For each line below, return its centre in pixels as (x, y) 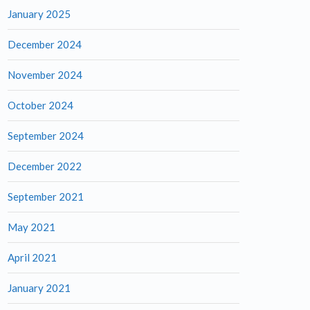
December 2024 (45, 44)
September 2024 (46, 136)
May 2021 (31, 227)
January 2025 (39, 14)
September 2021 (46, 197)
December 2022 (45, 166)
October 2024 (40, 105)
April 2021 (32, 257)
